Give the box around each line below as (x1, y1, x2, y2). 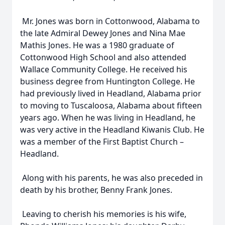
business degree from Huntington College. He (20, 76, 195, 87)
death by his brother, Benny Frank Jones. (20, 184, 172, 195)
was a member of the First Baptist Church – (20, 136, 184, 147)
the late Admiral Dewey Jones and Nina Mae (20, 28, 185, 39)
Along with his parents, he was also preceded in (20, 172, 203, 183)
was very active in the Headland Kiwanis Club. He (20, 124, 204, 135)
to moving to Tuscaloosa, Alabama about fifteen (20, 100, 202, 111)
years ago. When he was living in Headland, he (20, 112, 195, 123)
